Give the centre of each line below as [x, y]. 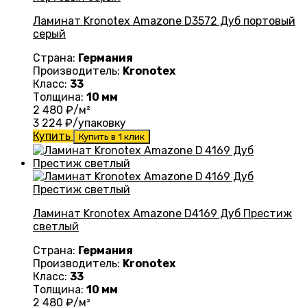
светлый [56, 227]
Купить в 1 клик [112, 137]
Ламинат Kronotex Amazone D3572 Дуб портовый [164, 21]
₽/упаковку [94, 123]
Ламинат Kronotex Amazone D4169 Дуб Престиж [162, 214]
